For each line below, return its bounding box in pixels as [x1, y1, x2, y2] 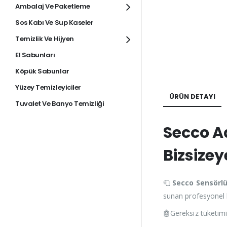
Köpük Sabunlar [15, 66, 69, 77]
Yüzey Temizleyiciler [15, 83, 81, 93]
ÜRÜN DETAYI [169, 92, 215, 102]
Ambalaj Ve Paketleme [15, 2, 90, 12]
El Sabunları [15, 50, 55, 60]
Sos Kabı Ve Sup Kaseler [15, 18, 94, 28]
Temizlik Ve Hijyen [15, 34, 74, 44]
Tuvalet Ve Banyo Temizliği [15, 99, 104, 109]
